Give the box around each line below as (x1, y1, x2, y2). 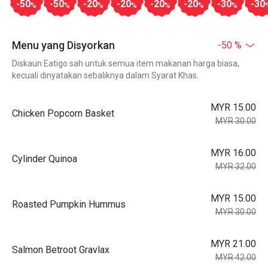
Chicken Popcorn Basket (12, 108, 114, 119)
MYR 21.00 (211, 238, 256, 249)
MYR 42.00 (215, 252, 256, 262)
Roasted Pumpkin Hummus (12, 199, 126, 210)
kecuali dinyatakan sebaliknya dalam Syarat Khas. (12, 71, 199, 80)
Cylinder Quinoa (12, 153, 77, 165)
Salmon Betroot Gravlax (12, 244, 109, 255)
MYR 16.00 (211, 147, 256, 159)
